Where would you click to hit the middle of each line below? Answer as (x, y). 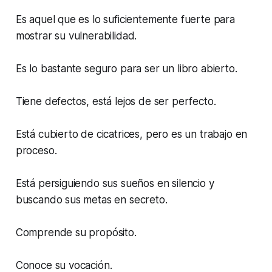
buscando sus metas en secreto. (91, 200)
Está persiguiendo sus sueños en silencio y (115, 184)
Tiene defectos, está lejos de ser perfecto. (116, 102)
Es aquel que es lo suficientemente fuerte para (125, 20)
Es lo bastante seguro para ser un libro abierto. (126, 69)
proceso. (36, 151)
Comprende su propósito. (76, 233)
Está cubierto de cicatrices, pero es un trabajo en (131, 134)
